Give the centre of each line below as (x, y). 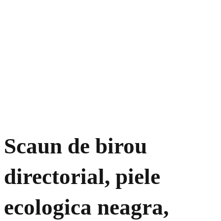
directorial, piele (82, 177)
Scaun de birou (75, 146)
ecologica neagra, (86, 207)
